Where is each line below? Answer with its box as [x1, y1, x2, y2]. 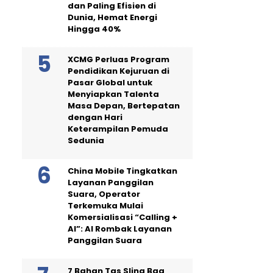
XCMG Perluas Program [68, 53, 169, 65]
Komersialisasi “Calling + [68, 211, 177, 223]
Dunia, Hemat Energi [68, 11, 157, 23]
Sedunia [68, 134, 104, 146]
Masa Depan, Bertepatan [68, 99, 180, 112]
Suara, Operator [68, 188, 140, 200]
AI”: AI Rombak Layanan [68, 222, 172, 235]
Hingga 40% [68, 23, 121, 35]
